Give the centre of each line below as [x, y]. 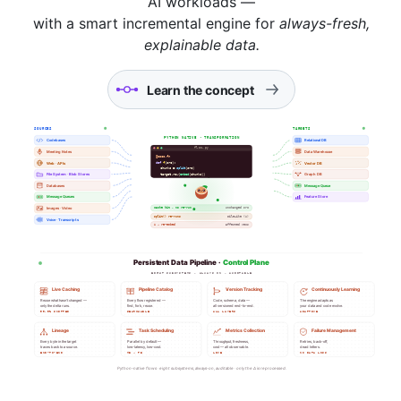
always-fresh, [324, 24]
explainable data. [201, 45]
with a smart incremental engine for [156, 24]
